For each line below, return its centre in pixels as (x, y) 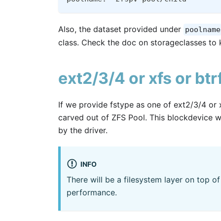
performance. (92, 193)
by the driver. (83, 130)
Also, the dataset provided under (121, 29)
